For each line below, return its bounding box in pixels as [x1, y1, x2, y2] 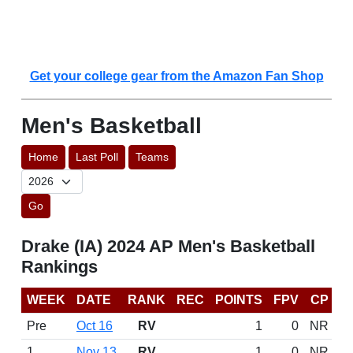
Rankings [21, 257, 98, 277]
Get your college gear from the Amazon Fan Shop [29, 69, 324, 83]
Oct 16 [76, 319, 113, 333]
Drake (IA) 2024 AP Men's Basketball [21, 236, 315, 256]
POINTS [215, 293, 262, 307]
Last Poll [76, 150, 118, 163]
